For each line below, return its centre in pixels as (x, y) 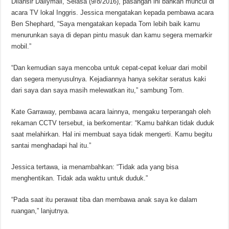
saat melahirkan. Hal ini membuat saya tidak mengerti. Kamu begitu (112, 134)
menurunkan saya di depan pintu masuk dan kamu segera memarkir (112, 35)
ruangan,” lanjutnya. (41, 211)
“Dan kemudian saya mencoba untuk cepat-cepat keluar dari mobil (109, 68)
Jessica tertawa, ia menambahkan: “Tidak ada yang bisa (95, 167)
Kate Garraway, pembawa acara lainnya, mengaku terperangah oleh (111, 112)
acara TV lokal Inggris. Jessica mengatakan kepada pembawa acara (113, 13)
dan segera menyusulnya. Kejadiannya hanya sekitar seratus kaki (109, 79)
